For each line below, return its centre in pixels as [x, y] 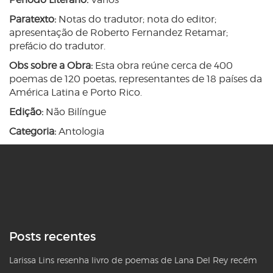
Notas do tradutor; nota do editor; [136, 19]
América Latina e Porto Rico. [76, 93]
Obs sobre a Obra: [51, 66]
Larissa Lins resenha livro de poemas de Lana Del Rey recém [133, 260]
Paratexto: [33, 19]
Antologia [80, 132]
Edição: [26, 112]
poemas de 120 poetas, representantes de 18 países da [136, 79]
